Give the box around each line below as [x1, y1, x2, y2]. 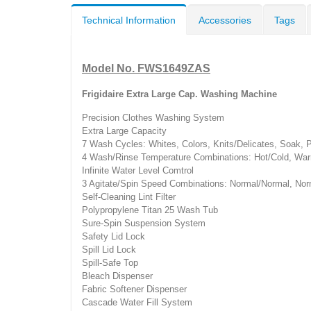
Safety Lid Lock [82, 231, 145, 242]
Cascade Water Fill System [82, 297, 192, 308]
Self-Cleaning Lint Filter [82, 192, 176, 203]
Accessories [199, 15, 251, 26]
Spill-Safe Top [82, 258, 138, 269]
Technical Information [82, 15, 176, 26]
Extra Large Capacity [82, 126, 167, 137]
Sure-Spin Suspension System [82, 218, 205, 229]
